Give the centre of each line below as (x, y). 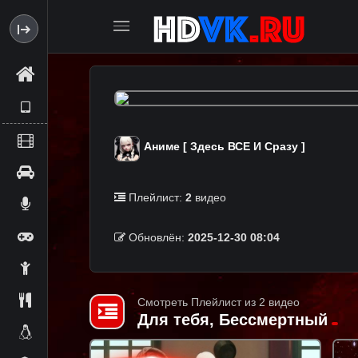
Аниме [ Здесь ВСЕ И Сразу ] (225, 146)
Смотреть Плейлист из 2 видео (219, 302)
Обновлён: (157, 237)
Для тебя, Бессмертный (233, 320)
